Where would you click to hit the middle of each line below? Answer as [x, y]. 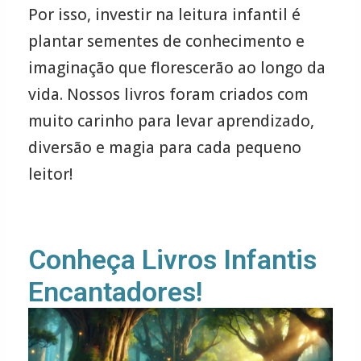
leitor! [50, 174]
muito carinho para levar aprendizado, [171, 120]
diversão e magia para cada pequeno [164, 147]
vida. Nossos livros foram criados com [168, 94]
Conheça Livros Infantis [172, 260]
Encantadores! [115, 292]
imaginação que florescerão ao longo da [176, 67]
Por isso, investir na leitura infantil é [164, 14]
